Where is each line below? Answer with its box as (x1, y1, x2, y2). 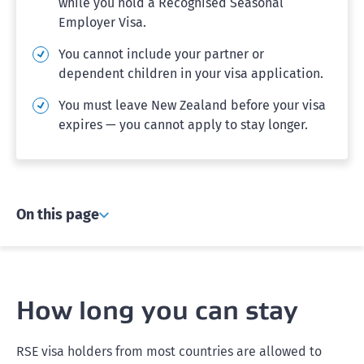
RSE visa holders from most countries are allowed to (16, 344, 322, 359)
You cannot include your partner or (58, 46, 264, 62)
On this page (16, 206, 99, 223)
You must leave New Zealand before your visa (58, 97, 326, 113)
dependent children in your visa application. (58, 66, 323, 81)
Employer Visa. (58, 15, 146, 30)
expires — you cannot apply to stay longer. (58, 117, 308, 132)
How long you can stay (16, 293, 298, 327)
